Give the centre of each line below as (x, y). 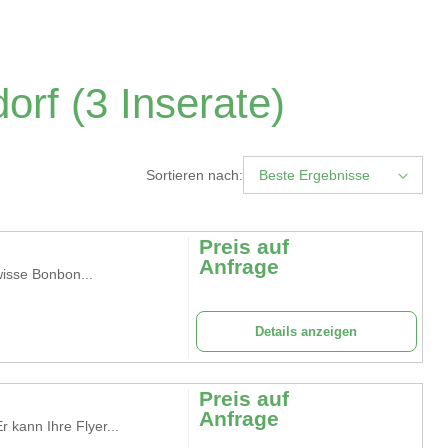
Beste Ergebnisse (314, 175)
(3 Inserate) (172, 103)
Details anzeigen (306, 331)
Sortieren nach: (194, 175)
